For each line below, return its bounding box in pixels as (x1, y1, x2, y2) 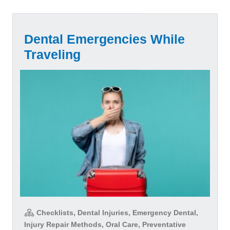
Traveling (24, 47, 81, 62)
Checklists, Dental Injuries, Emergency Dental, (34, 208, 198, 217)
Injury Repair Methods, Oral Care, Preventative (24, 220, 186, 228)
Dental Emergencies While (24, 32, 185, 47)
